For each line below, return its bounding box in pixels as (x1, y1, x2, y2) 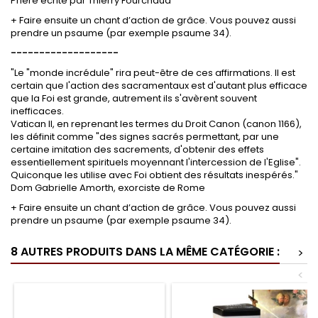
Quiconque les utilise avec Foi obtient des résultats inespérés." (11, 168, 298, 182)
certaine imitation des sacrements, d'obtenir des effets (11, 142, 264, 156)
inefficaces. (11, 104, 64, 118)
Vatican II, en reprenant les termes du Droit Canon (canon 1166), (11, 116, 302, 131)
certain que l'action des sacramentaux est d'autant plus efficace (11, 78, 307, 92)
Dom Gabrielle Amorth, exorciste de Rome (11, 180, 205, 194)
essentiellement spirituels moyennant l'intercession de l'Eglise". (11, 155, 301, 169)
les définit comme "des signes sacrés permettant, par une (11, 129, 279, 143)
